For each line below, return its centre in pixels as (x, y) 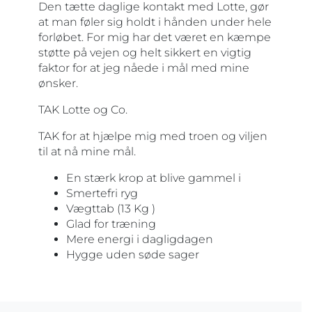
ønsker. (60, 83)
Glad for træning (111, 224)
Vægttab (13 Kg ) (111, 209)
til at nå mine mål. (87, 151)
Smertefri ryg (102, 193)
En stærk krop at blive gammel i (155, 178)
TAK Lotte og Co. (84, 110)
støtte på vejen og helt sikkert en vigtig (145, 53)
